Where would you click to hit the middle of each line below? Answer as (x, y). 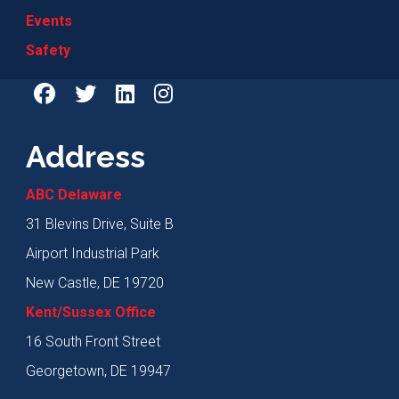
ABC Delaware (74, 194)
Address (86, 156)
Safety (49, 50)
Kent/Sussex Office (91, 312)
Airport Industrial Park (93, 253)
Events (49, 20)
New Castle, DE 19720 (95, 282)
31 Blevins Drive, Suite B (100, 224)
